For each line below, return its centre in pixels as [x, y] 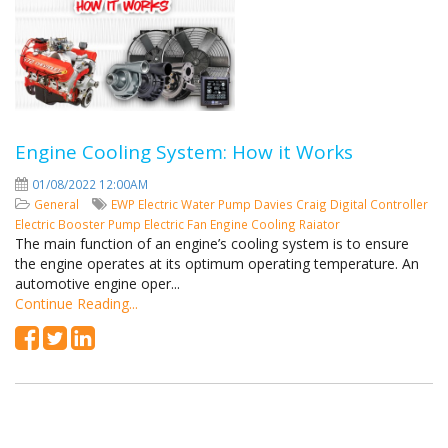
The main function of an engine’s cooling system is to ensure [212, 243]
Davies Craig [292, 204]
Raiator [319, 224]
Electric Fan [177, 224]
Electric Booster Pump [79, 224]
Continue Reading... [76, 303]
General [58, 204]
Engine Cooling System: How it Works [184, 152]
